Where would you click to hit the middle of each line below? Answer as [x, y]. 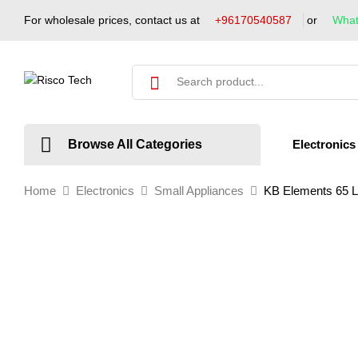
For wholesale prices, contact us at [113, 20]
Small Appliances [199, 191]
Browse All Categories [135, 144]
